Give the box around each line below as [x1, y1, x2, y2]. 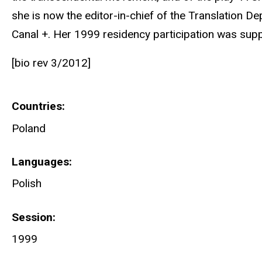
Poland [12, 121, 46, 135]
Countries [12, 99, 62, 113]
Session [12, 210, 53, 224]
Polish [12, 177, 42, 191]
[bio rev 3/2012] [12, 56, 91, 70]
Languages [12, 155, 69, 169]
